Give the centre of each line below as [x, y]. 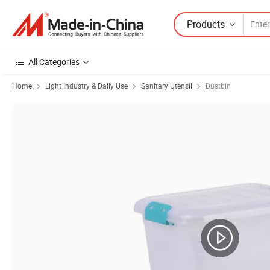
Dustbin [218, 86]
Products [206, 24]
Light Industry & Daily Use [86, 86]
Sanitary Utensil [167, 86]
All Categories [54, 62]
